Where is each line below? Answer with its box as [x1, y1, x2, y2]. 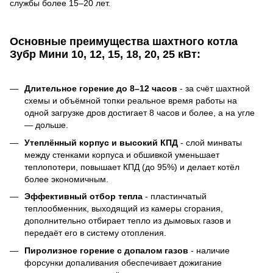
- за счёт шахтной [180, 83, 250, 94]
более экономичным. [24, 174, 108, 184]
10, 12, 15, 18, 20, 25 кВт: [71, 48, 200, 60]
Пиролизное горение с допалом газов [24, 245, 188, 255]
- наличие [188, 245, 230, 255]
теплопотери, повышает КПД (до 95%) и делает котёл [24, 161, 239, 172]
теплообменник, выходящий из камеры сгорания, [24, 204, 223, 214]
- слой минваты [178, 137, 242, 147]
